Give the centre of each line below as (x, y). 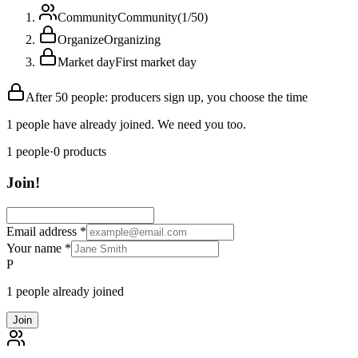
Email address (42, 231)
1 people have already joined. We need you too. (126, 125)
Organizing (132, 40)
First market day (156, 62)
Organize (81, 40)
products (85, 152)
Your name (34, 248)
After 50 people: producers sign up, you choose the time (167, 97)
